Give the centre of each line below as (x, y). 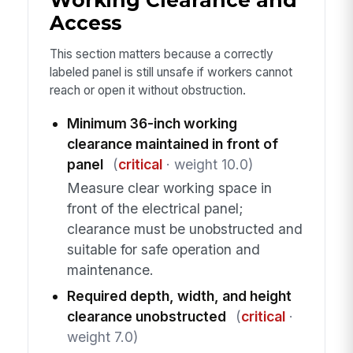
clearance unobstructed (146, 317)
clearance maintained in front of (172, 143)
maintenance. (110, 270)
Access (85, 23)
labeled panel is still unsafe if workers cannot (171, 72)
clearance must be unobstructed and (184, 229)
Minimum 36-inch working (152, 123)
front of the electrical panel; (155, 209)
